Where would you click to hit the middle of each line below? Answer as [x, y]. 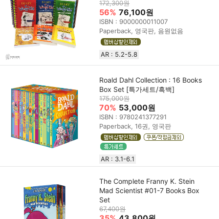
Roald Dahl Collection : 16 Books [151, 80]
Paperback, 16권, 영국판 [135, 126]
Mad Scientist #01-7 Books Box [150, 191]
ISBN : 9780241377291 [133, 117]
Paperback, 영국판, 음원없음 [142, 31]
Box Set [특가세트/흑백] [137, 89]
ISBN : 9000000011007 [134, 22]
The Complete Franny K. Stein [147, 181]
